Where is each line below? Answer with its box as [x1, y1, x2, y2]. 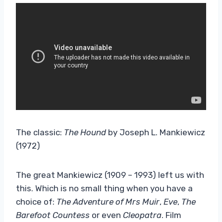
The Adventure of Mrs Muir [56, 196, 160, 207]
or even [90, 210, 123, 220]
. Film [162, 210, 181, 220]
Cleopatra [123, 210, 162, 220]
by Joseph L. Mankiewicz [106, 127, 205, 137]
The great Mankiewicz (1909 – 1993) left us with [16, 169, 204, 180]
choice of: [16, 196, 56, 207]
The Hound [64, 127, 106, 137]
